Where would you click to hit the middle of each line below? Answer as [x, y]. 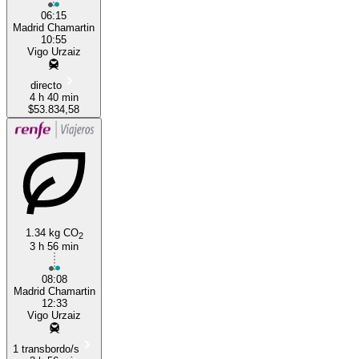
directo [46, 85]
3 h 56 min [54, 246]
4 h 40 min [54, 97]
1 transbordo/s [46, 349]
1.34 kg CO [52, 232]
